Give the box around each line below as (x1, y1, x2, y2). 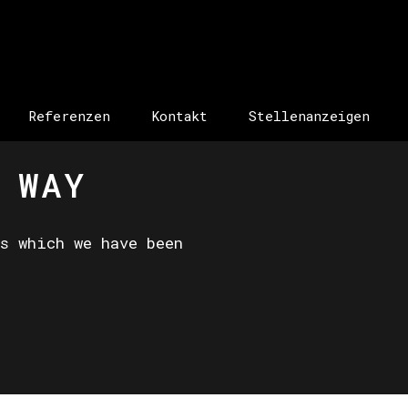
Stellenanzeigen (249, 107, 370, 125)
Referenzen (28, 107, 110, 125)
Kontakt (151, 107, 208, 125)
